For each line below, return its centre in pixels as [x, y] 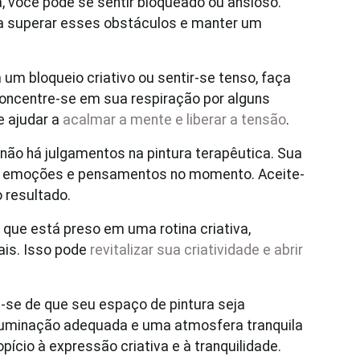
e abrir [283, 250]
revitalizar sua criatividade [175, 250]
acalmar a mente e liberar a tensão [174, 120]
